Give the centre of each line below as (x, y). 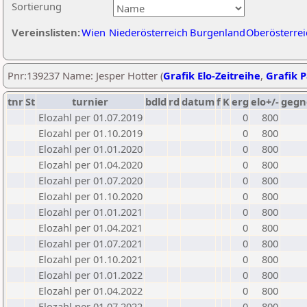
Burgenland (218, 32)
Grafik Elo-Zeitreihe (212, 75)
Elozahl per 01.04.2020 (90, 164)
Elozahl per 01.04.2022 (90, 291)
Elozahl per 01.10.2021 (90, 259)
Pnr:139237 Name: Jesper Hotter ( (85, 75)
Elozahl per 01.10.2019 (90, 133)
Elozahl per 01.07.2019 (90, 117)
